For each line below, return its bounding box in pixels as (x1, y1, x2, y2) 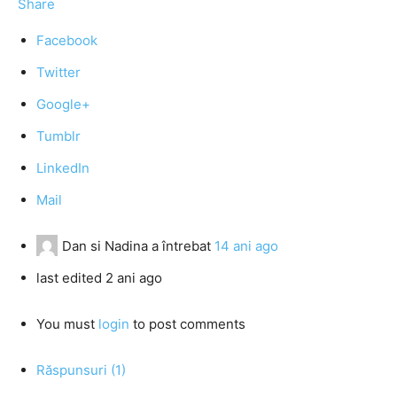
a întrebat (148, 237, 214, 254)
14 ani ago (214, 237, 278, 254)
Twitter (36, 64, 81, 81)
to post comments (129, 315, 245, 332)
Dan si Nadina (62, 237, 148, 254)
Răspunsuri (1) (36, 362, 126, 378)
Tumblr (36, 128, 81, 144)
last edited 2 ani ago (36, 269, 162, 286)
